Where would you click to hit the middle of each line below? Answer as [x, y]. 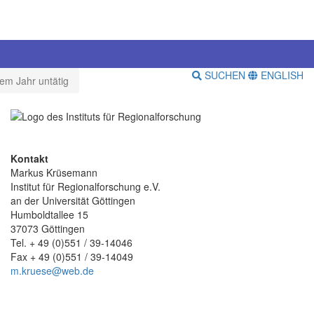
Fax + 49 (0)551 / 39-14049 [72, 256]
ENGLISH [281, 75]
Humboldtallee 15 [49, 214]
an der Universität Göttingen [73, 200]
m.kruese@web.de [52, 270]
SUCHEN [225, 75]
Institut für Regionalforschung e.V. [86, 186]
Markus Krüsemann [54, 172]
